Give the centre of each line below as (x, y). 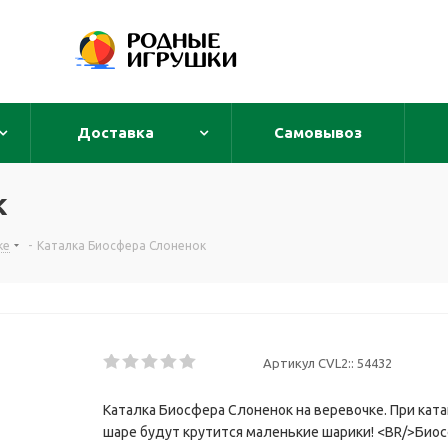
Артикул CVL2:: (308, 362)
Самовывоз (318, 132)
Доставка (115, 132)
